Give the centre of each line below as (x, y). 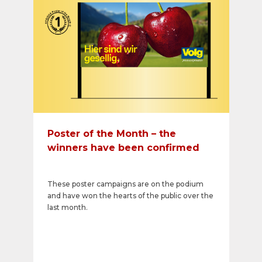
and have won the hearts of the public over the (130, 196)
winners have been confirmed (123, 148)
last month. (67, 207)
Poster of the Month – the (111, 134)
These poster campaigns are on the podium (125, 184)
